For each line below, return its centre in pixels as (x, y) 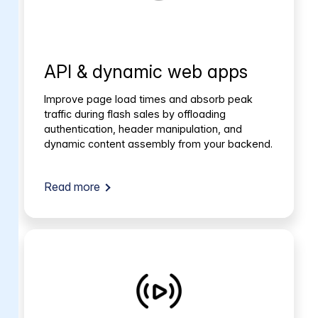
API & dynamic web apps (146, 72)
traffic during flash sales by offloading (135, 114)
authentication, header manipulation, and (143, 128)
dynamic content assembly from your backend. (158, 143)
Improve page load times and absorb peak (148, 99)
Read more (72, 186)
